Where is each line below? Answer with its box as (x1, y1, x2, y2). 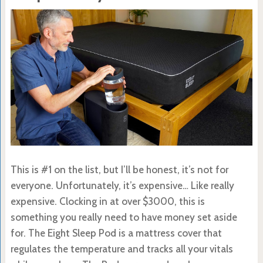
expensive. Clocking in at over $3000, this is (10, 195, 205, 208)
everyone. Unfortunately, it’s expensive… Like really (10, 180, 234, 192)
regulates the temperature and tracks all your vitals (10, 243, 233, 255)
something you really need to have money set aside (10, 211, 237, 224)
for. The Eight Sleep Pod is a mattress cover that (10, 227, 222, 240)
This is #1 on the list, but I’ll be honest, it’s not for (10, 164, 228, 176)
